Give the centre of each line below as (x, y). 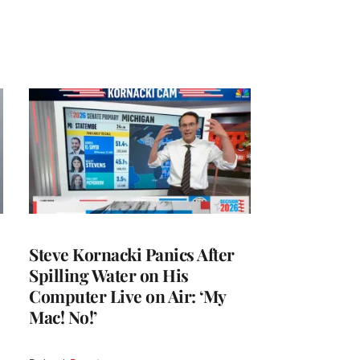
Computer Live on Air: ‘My (127, 295)
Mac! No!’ (63, 316)
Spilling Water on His (109, 274)
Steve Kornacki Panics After (132, 254)
